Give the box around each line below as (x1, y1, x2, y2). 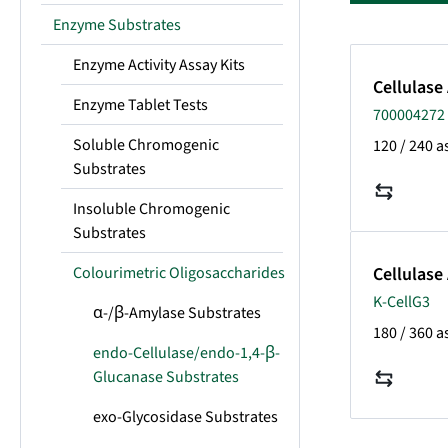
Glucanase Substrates (93, 366, 239, 388)
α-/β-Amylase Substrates (93, 302, 261, 324)
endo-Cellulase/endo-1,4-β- (93, 342, 280, 364)
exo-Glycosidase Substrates (93, 406, 278, 428)
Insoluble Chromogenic (73, 198, 230, 220)
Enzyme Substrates (53, 14, 181, 36)
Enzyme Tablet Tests (73, 94, 208, 116)
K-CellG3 (373, 291, 430, 313)
